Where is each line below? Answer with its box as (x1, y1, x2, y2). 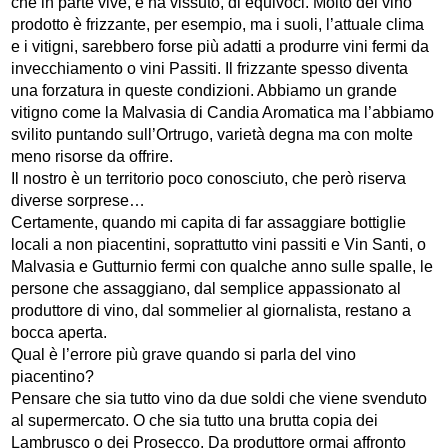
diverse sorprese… (11, 192, 146, 210)
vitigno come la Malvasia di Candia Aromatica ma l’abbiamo (11, 104, 435, 122)
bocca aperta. (11, 324, 108, 342)
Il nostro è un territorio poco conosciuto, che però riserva (11, 170, 407, 188)
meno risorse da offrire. (11, 148, 174, 166)
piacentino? (11, 368, 95, 386)
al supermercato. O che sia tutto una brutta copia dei (11, 412, 379, 430)
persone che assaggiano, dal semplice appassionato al (11, 280, 402, 298)
